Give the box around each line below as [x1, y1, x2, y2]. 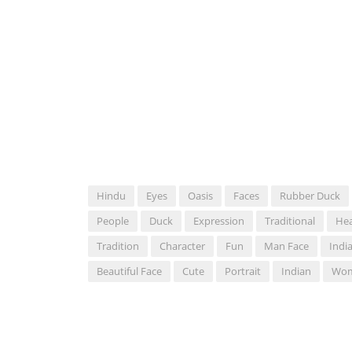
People [97, 214, 129, 229]
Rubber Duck [280, 189, 340, 203]
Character [159, 239, 205, 254]
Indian [281, 264, 311, 279]
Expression [193, 214, 244, 229]
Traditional [265, 214, 315, 229]
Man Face [264, 239, 309, 254]
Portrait [225, 264, 261, 279]
